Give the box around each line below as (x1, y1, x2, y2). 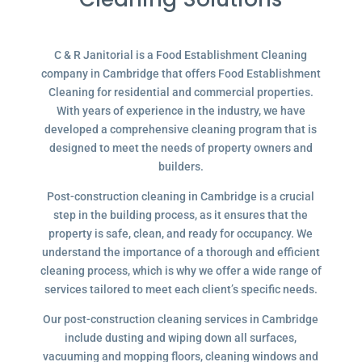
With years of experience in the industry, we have (56, 104, 305, 117)
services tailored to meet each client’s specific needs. (44, 283, 318, 296)
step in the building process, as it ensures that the (53, 208, 309, 221)
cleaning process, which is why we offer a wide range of (40, 264, 322, 277)
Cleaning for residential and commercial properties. (48, 86, 314, 99)
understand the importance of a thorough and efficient (41, 246, 320, 259)
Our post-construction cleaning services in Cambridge (43, 313, 319, 326)
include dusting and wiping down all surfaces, (65, 331, 297, 344)
